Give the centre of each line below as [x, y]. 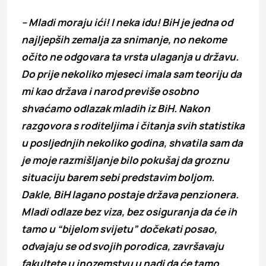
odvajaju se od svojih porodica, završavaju [123, 246]
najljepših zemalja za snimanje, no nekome [124, 39]
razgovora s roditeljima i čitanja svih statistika [133, 125]
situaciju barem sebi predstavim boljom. [118, 177]
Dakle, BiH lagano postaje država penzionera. [130, 194]
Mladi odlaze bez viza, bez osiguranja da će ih [129, 211]
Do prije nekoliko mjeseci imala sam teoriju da [132, 74]
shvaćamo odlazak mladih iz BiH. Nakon [116, 108]
